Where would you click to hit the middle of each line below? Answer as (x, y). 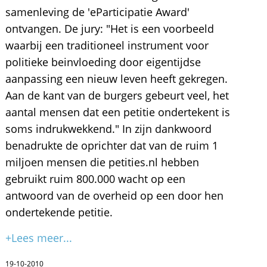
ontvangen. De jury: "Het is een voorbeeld (109, 29)
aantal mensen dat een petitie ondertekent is (117, 112)
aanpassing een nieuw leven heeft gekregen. (116, 79)
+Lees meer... (38, 238)
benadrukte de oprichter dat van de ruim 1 (111, 145)
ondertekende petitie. (59, 212)
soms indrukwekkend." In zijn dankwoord (108, 129)
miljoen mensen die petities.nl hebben (102, 162)
